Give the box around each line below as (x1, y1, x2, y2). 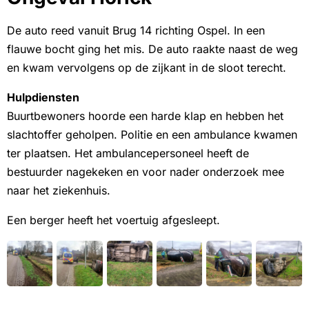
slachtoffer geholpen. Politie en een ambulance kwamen (7, 128, 297, 142)
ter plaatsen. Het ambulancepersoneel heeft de (7, 146, 249, 161)
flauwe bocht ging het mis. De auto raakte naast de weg (7, 42, 298, 57)
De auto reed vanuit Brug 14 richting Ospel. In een (7, 23, 265, 38)
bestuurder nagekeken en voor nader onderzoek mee (7, 165, 284, 179)
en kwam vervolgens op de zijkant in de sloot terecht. (7, 61, 286, 75)
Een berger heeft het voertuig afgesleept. (7, 213, 220, 228)
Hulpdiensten (7, 90, 79, 105)
